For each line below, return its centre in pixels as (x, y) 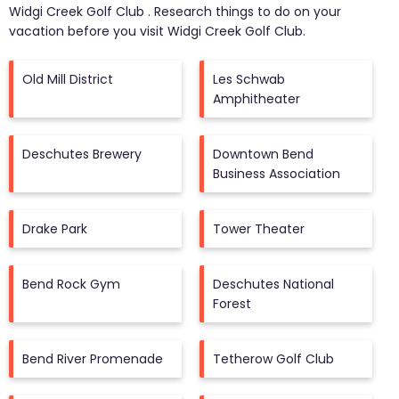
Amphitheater (256, 99)
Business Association (277, 174)
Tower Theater (259, 229)
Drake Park (55, 229)
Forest (232, 304)
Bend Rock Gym (71, 284)
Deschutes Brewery (82, 154)
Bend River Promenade (93, 359)
